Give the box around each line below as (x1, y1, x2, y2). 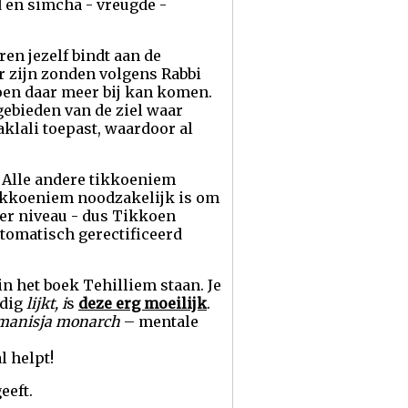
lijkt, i (26, 294, 66, 312)
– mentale (124, 312, 199, 331)
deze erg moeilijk (78, 294, 207, 312)
